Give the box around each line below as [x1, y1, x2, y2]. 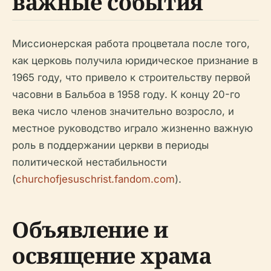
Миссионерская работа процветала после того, [12, 38, 250, 50]
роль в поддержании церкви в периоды [12, 139, 209, 151]
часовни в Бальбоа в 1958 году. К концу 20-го [12, 88, 240, 100]
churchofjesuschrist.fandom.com [16, 173, 175, 185]
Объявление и [12, 215, 168, 244]
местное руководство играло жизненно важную [12, 122, 253, 134]
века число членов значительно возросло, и [12, 105, 234, 117]
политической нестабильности [12, 156, 167, 168]
